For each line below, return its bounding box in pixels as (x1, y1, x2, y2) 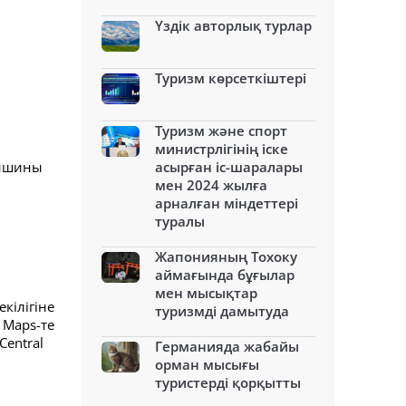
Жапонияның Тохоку (155, 247, 297, 266)
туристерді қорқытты (155, 373, 301, 391)
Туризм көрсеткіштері (155, 69, 306, 87)
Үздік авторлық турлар (155, 16, 312, 34)
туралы (155, 212, 205, 230)
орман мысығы (155, 355, 259, 373)
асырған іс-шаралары (155, 158, 303, 176)
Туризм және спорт (155, 121, 287, 140)
